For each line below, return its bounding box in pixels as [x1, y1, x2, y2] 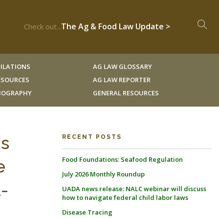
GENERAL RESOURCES [92, 88, 159, 97]
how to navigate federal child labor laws [62, 193, 188, 202]
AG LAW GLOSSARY [92, 62, 152, 71]
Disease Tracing [62, 208, 112, 217]
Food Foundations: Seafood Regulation [62, 155, 183, 164]
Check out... [24, 22, 61, 31]
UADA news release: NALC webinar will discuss [62, 184, 206, 193]
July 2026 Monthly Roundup [62, 170, 145, 178]
